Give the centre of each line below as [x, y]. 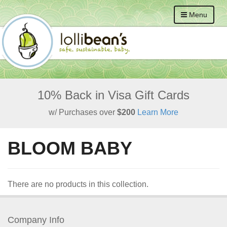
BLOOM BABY [70, 148]
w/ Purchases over [83, 112]
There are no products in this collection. [78, 184]
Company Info [36, 220]
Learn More [157, 112]
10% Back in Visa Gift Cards [113, 95]
